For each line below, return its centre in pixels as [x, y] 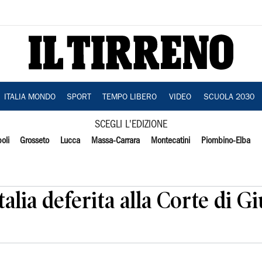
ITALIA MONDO [30, 98]
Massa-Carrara [116, 141]
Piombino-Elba [225, 141]
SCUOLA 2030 [229, 98]
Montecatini [170, 141]
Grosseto [35, 141]
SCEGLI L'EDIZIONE [131, 125]
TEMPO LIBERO [129, 98]
